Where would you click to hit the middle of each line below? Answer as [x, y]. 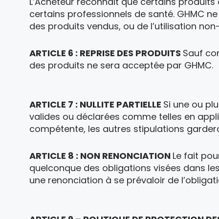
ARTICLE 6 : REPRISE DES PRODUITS [106, 53]
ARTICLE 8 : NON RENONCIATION [101, 156]
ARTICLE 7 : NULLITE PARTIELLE [96, 104]
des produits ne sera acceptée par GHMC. [121, 65]
